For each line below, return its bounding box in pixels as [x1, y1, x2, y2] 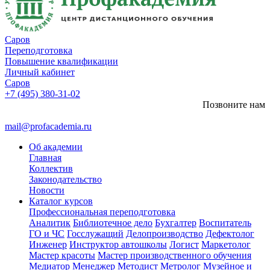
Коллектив [29, 163, 73, 174]
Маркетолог [201, 239, 251, 250]
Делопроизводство [126, 228, 203, 239]
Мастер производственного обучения [98, 250, 251, 260]
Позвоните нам [202, 99, 265, 110]
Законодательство [29, 174, 102, 184]
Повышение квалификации [5, 56, 118, 66]
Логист [169, 239, 199, 250]
